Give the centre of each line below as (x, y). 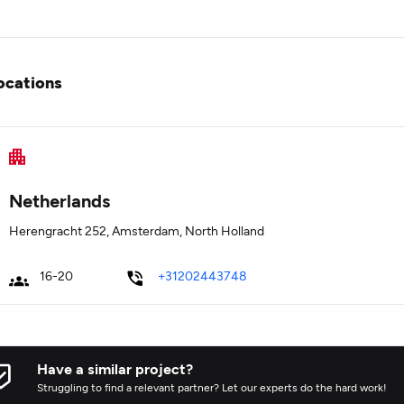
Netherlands (60, 200)
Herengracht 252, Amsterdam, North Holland (137, 230)
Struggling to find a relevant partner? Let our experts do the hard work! (212, 387)
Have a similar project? (115, 368)
